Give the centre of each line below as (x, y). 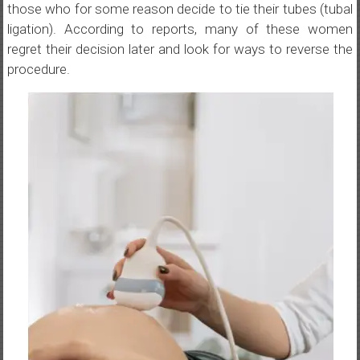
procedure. (38, 69)
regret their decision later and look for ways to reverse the (180, 49)
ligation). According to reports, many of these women (180, 29)
